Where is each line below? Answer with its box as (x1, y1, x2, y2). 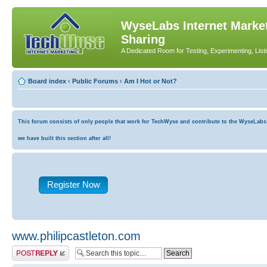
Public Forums (72, 77, 118, 85)
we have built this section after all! (18, 135, 111, 141)
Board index (28, 77, 66, 85)
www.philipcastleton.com (12, 229, 141, 243)
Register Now (46, 179, 100, 190)
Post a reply (12, 245, 46, 253)
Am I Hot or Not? (124, 77, 177, 85)
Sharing (121, 33, 165, 46)
